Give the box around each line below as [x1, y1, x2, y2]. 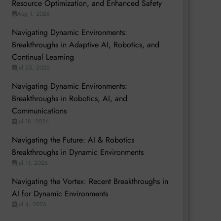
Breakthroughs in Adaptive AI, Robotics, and [11, 38, 159, 50]
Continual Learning [11, 51, 74, 63]
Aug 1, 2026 [17, 9, 50, 18]
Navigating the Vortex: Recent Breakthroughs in [11, 175, 168, 187]
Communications [11, 105, 67, 116]
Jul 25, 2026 [17, 63, 50, 72]
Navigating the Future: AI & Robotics [11, 134, 134, 146]
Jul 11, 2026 [17, 158, 48, 167]
